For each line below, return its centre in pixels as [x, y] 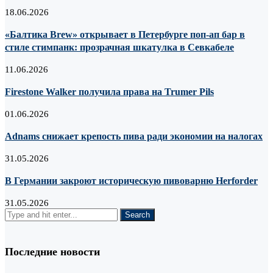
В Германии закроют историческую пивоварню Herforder [131, 181]
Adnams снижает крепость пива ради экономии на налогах [134, 136]
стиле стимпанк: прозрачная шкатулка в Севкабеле [119, 48]
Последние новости [52, 251]
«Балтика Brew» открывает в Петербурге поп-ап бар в [125, 35]
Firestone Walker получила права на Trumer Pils [109, 92]
